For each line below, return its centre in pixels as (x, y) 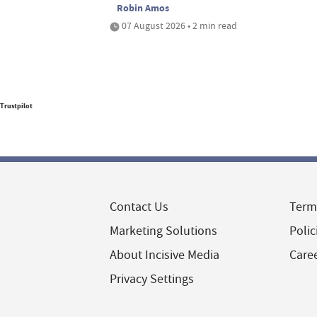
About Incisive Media (165, 255)
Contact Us (139, 207)
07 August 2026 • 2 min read (178, 26)
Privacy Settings (152, 279)
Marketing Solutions (163, 231)
